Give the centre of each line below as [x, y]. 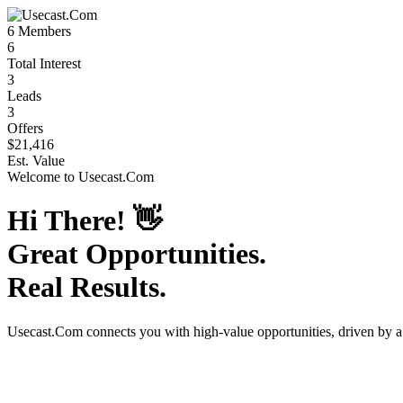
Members [43, 31]
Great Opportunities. [137, 254]
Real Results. [87, 287]
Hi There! [70, 221]
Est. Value [36, 161]
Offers [25, 128]
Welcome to [43, 177]
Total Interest [44, 63]
